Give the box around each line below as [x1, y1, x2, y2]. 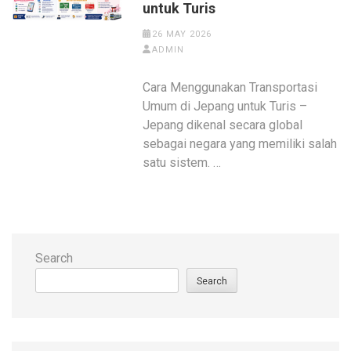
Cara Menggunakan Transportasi [143, 79, 318, 95]
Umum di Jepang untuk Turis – [143, 98, 308, 114]
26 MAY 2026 [151, 28, 212, 39]
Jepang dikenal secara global [143, 117, 303, 132]
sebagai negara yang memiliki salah [143, 136, 338, 151]
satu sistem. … [143, 154, 222, 170]
